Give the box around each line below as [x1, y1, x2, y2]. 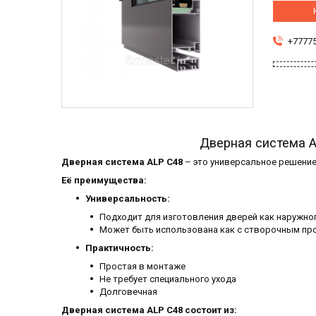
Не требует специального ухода [99, 274, 236, 285]
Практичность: [85, 243, 154, 254]
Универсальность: [85, 193, 170, 205]
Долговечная [99, 286, 157, 298]
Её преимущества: [61, 175, 147, 186]
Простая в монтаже [99, 261, 186, 272]
